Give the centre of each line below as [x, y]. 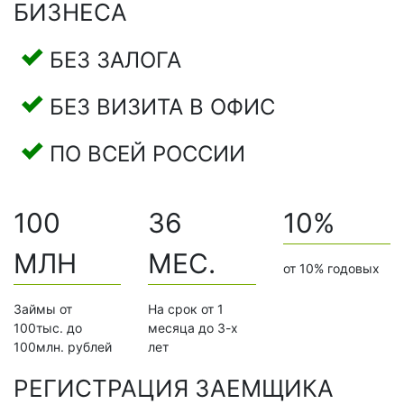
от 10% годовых [331, 269]
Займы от [43, 309]
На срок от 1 [186, 309]
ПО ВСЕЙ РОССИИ [147, 154]
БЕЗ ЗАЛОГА [115, 60]
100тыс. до [48, 328]
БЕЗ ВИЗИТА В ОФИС [162, 107]
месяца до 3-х [193, 328]
